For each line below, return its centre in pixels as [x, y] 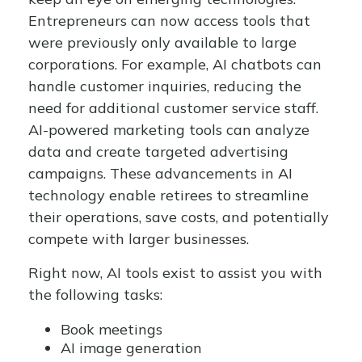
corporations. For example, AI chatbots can [175, 64]
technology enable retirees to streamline [168, 195]
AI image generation [131, 348]
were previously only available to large [162, 42]
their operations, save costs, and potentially [179, 217]
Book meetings [112, 329]
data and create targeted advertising [158, 152]
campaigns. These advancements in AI [160, 173]
